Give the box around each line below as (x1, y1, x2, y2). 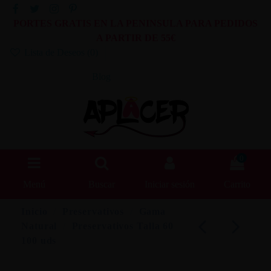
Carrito (224, 179, 250, 190)
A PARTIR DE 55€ (96, 33, 175, 44)
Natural (21, 220, 57, 231)
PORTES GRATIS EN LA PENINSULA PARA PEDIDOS (13, 18, 258, 29)
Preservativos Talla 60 (71, 220, 174, 231)
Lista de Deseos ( (21, 47, 90, 58)
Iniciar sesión (144, 179, 195, 190)
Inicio (21, 206, 48, 217)
